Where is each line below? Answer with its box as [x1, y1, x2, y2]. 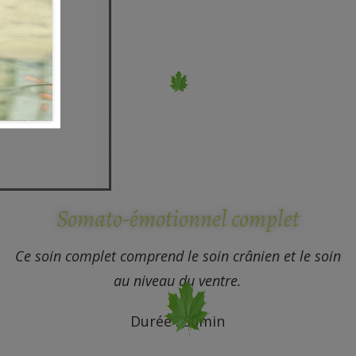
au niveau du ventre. [114, 271, 242, 291]
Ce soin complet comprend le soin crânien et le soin [14, 246, 341, 266]
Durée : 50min [130, 311, 226, 331]
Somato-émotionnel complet [56, 203, 300, 235]
